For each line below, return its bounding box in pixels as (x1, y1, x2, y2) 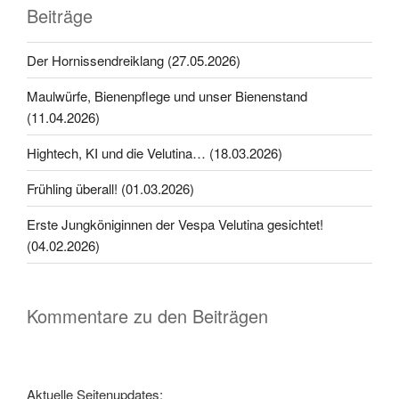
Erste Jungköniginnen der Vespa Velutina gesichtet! (27, 214, 323, 233)
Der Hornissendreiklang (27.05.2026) (27, 50, 240, 69)
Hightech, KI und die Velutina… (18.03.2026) (27, 142, 282, 162)
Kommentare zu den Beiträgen (27, 303, 268, 330)
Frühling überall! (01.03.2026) (27, 178, 194, 198)
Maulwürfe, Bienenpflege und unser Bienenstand (27, 85, 307, 105)
